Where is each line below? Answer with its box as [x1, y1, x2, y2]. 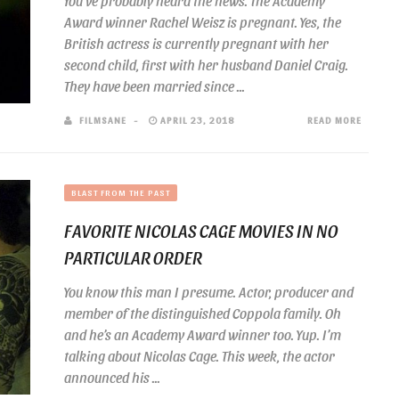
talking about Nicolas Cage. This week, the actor [64, 347, 335, 364]
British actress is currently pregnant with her [64, 35, 329, 52]
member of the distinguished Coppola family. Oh [64, 305, 341, 322]
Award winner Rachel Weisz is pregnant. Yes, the [64, 13, 341, 30]
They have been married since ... [64, 77, 245, 94]
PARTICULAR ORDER [64, 247, 202, 268]
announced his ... [64, 369, 160, 386]
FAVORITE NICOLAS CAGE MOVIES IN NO [64, 220, 338, 241]
